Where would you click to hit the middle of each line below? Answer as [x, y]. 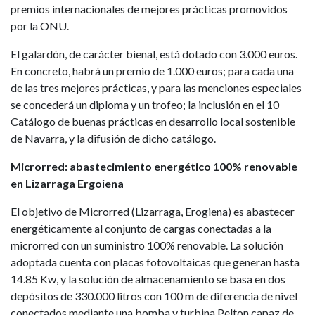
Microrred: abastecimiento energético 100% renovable [154, 167]
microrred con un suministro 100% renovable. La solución [147, 245]
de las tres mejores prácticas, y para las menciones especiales [156, 88]
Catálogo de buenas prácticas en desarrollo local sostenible [153, 122]
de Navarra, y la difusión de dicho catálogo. [113, 139]
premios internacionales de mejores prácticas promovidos [149, 9]
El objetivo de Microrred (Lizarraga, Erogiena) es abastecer [153, 212]
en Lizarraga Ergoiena [67, 184]
